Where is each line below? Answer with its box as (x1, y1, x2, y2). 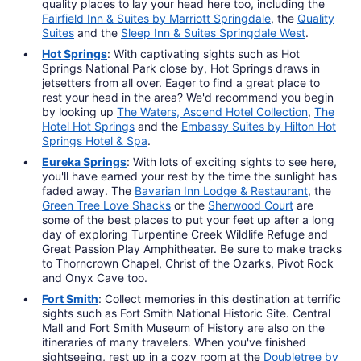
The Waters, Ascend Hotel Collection (117, 104, 308, 118)
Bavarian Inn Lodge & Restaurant (135, 183, 308, 197)
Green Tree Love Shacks (42, 197, 171, 212)
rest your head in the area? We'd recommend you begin (42, 89, 334, 104)
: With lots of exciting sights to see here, (127, 154, 337, 168)
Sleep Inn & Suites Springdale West (121, 25, 305, 39)
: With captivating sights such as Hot (107, 46, 300, 60)
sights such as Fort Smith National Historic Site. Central (42, 305, 330, 320)
